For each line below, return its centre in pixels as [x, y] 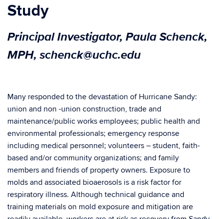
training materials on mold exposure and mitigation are [100, 207]
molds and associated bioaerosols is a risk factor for [94, 183]
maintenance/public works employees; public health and [104, 121]
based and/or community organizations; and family [93, 158]
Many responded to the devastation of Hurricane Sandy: [102, 97]
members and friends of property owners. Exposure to [99, 170]
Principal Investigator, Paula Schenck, [107, 37]
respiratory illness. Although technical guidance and [96, 195]
